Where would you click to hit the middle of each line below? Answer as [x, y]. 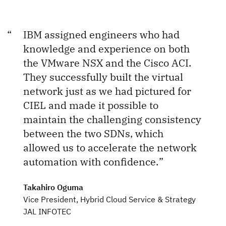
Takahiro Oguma [53, 187]
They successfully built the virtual [103, 77]
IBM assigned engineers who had [101, 34]
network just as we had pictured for [107, 91]
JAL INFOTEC [47, 211]
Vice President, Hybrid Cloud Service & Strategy [109, 199]
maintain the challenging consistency [112, 119]
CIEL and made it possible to [91, 105]
